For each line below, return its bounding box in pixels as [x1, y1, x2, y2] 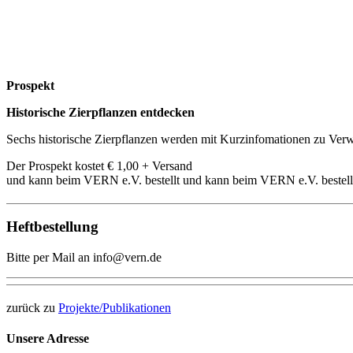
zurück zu [6, 300, 58, 314]
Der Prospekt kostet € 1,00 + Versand [6, 158, 192, 173]
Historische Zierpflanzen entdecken [6, 105, 195, 119]
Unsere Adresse [6, 332, 89, 346]
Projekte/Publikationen [58, 300, 171, 314]
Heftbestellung [6, 218, 98, 236]
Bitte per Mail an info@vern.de [6, 250, 162, 264]
